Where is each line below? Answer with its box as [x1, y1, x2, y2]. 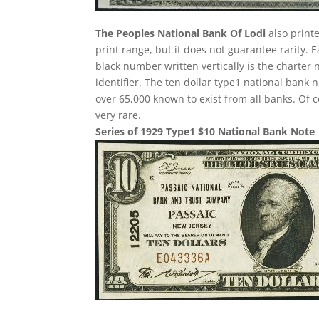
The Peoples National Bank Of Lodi [95, 26, 266, 40]
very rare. [95, 108, 142, 122]
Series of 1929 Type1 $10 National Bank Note [95, 125, 315, 138]
